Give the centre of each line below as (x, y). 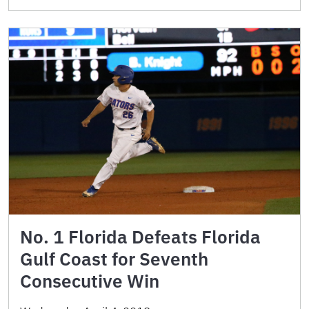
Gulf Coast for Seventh (114, 259)
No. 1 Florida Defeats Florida (140, 237)
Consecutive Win (90, 281)
